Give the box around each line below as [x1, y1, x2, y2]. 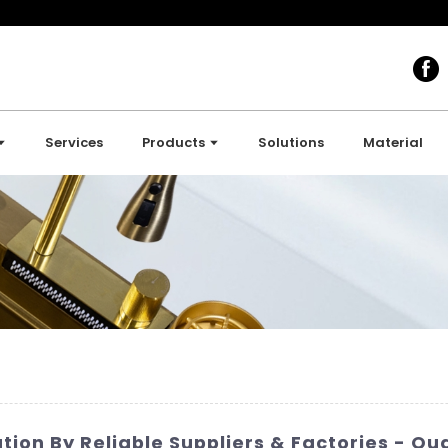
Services [45, 133, 104, 152]
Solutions [258, 133, 325, 152]
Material [363, 133, 424, 152]
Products [142, 133, 206, 152]
